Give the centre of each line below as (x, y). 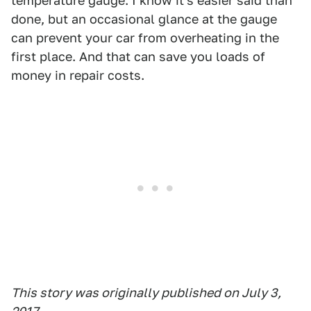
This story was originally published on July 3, (146, 293)
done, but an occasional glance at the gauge (144, 19)
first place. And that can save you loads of (138, 57)
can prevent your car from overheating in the (145, 38)
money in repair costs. (78, 76)
